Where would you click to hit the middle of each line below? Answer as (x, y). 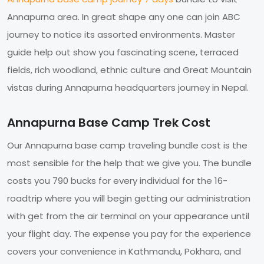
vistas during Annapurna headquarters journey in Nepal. (128, 87)
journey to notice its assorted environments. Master (121, 34)
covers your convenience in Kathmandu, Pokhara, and (124, 251)
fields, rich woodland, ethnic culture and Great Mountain (129, 70)
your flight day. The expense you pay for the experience (129, 233)
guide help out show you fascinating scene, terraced (123, 52)
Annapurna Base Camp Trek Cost (109, 122)
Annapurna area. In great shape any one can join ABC (124, 16)
